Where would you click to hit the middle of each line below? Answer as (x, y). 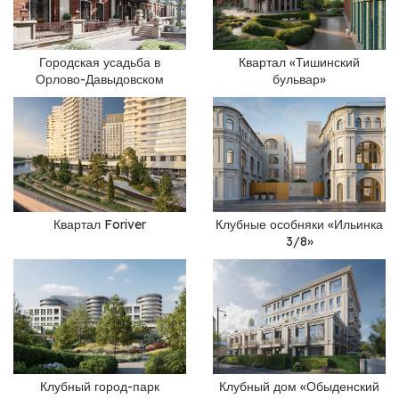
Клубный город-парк (100, 387)
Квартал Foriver (100, 225)
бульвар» (299, 79)
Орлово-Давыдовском (100, 79)
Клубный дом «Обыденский (299, 387)
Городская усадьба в (100, 62)
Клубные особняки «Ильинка (299, 225)
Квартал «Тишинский (299, 62)
